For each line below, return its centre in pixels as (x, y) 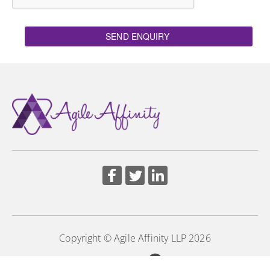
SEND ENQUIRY (137, 36)
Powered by (126, 260)
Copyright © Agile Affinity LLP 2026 (135, 238)
